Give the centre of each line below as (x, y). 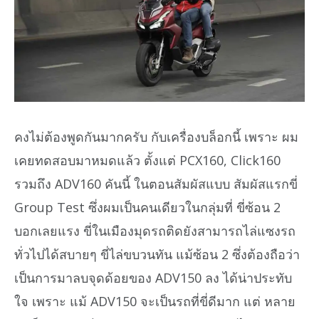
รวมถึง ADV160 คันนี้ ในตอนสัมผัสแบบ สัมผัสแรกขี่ (156, 184)
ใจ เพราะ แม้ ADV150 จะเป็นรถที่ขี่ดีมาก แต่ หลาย (155, 302)
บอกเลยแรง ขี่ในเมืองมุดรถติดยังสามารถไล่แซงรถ (155, 231)
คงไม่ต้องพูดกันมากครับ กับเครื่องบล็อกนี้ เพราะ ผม (156, 137)
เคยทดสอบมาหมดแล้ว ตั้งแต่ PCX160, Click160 (147, 161)
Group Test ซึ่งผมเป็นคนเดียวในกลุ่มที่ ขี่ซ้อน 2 (147, 208)
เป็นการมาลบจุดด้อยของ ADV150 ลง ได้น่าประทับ (153, 278)
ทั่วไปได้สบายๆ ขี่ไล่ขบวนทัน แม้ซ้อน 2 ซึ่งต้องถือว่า (157, 255)
